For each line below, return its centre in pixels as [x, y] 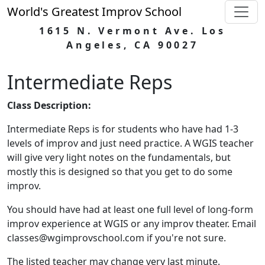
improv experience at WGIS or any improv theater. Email [132, 224]
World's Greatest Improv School [94, 12]
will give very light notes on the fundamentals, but [119, 157]
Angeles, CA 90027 [132, 45]
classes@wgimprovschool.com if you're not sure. [117, 238]
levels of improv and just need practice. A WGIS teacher [130, 143]
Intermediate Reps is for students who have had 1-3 [123, 129]
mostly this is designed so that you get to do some [120, 172]
